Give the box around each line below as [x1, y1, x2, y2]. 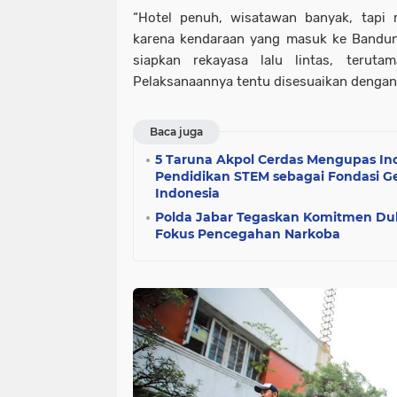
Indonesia [155, 185, 220, 202]
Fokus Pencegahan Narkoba [155, 226, 340, 243]
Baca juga [150, 125, 203, 139]
